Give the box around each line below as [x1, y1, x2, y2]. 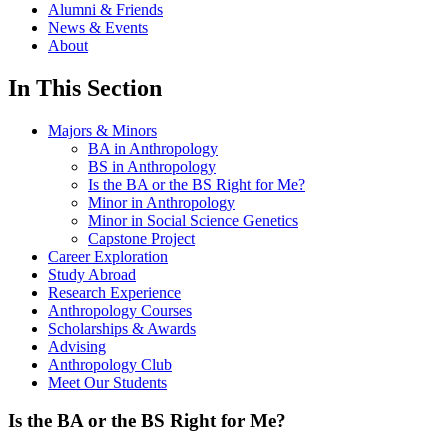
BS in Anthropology [88, 157, 216, 175]
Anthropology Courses [48, 301, 192, 319]
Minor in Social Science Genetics [88, 211, 298, 229]
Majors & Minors [48, 121, 157, 139]
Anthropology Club [48, 355, 172, 373]
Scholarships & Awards [48, 319, 196, 337]
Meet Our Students [48, 373, 167, 391]
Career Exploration [48, 247, 168, 265]
